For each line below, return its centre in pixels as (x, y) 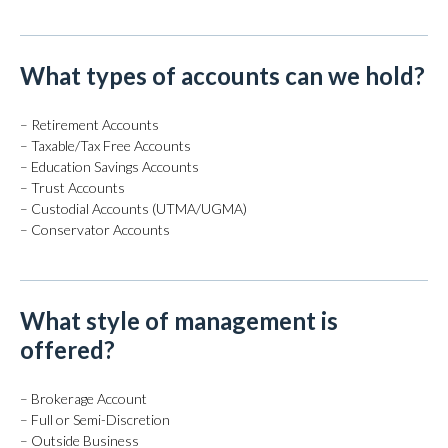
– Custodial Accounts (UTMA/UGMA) (133, 208)
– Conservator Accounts (95, 229)
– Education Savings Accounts (111, 166)
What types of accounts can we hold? (222, 75)
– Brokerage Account (83, 398)
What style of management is (179, 320)
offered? (67, 349)
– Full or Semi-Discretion (95, 419)
